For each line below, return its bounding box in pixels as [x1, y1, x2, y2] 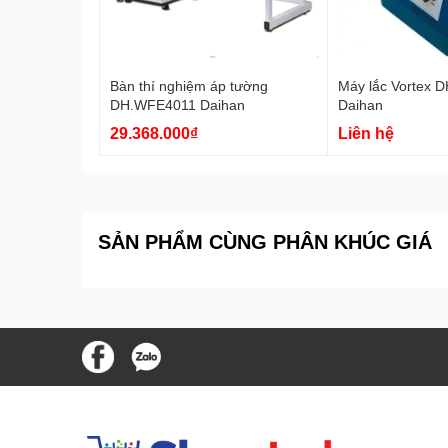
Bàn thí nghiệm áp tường [110, 76, 268, 94]
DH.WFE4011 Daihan [110, 95, 245, 113]
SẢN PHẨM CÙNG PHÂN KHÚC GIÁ [98, 228, 432, 253]
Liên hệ [337, 122, 394, 142]
